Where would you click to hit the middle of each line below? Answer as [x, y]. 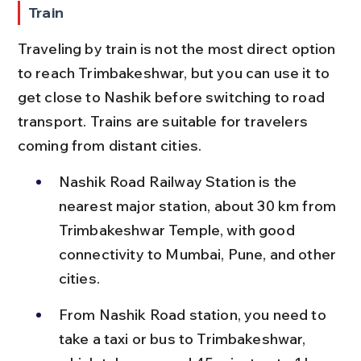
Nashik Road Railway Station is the [179, 182]
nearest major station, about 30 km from [199, 206]
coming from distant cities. [110, 145]
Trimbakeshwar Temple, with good [178, 230]
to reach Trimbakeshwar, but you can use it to [175, 73]
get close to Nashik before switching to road [173, 97]
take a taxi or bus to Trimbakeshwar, [184, 339]
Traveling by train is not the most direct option [178, 49]
